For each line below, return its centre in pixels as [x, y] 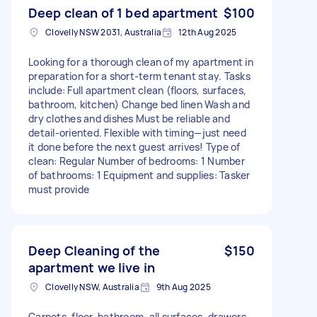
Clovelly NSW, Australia [92, 287]
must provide [59, 189]
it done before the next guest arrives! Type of [134, 146]
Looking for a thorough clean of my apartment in [141, 62]
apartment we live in [92, 267]
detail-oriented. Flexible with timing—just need [137, 132]
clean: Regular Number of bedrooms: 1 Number [137, 161]
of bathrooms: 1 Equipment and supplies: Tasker [139, 175]
